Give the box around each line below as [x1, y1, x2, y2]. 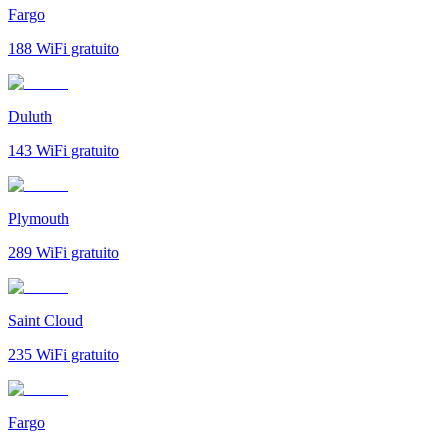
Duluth [8, 107, 52, 125]
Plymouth [8, 209, 69, 227]
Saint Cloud [8, 311, 83, 329]
